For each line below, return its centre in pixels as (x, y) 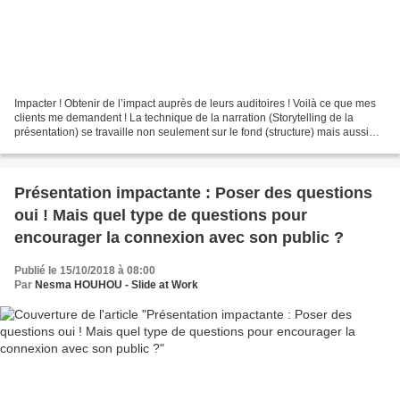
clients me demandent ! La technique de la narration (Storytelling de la (184, 118)
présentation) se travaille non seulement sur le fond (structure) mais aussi (192, 133)
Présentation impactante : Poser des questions (193, 193)
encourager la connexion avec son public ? (179, 238)
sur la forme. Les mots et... (77, 147)
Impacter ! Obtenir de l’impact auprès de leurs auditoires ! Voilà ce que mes (195, 104)
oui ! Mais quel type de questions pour (161, 216)
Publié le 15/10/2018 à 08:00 (85, 271)
